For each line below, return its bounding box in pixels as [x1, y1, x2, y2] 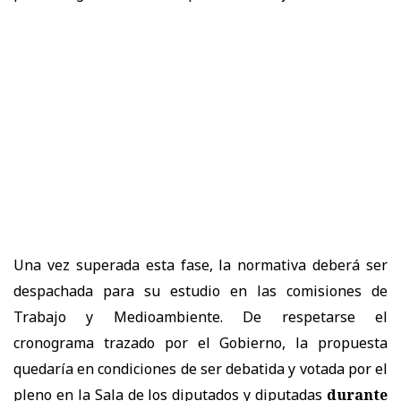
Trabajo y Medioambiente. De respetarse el [13, 306, 388, 327]
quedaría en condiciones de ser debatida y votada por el [13, 358, 388, 379]
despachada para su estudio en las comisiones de [13, 280, 388, 301]
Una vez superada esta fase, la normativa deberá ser [13, 254, 388, 275]
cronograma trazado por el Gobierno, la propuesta [13, 332, 388, 353]
